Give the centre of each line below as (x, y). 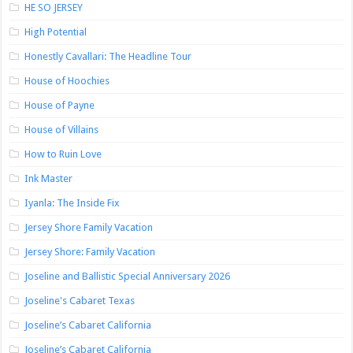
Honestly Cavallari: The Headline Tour (108, 56)
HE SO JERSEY (54, 7)
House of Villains (62, 130)
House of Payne (60, 105)
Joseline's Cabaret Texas (80, 301)
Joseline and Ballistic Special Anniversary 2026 (128, 276)
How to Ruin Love (63, 154)
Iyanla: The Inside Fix (72, 203)
